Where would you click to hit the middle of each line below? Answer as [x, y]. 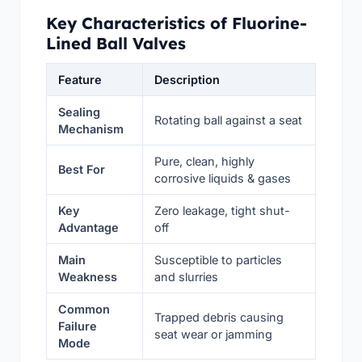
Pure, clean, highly [205, 161]
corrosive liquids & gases [223, 178]
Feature [80, 79]
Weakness [88, 276]
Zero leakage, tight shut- [223, 210]
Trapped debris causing [219, 317]
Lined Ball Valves [116, 43]
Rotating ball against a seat [229, 120]
